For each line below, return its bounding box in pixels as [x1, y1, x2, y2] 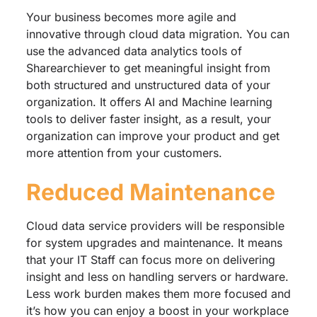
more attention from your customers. [25, 145, 222, 160]
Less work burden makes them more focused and [25, 286, 291, 301]
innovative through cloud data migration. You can [25, 26, 289, 41]
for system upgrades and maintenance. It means [25, 235, 282, 250]
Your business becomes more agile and [25, 9, 236, 24]
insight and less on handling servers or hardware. [25, 269, 289, 284]
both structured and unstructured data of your [25, 77, 270, 92]
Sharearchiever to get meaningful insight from [25, 60, 270, 75]
